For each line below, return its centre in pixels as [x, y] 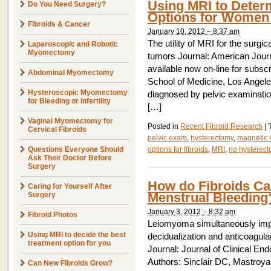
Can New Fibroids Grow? [70, 263]
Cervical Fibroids [57, 129]
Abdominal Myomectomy [71, 73]
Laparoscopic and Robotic [73, 44]
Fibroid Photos [53, 215]
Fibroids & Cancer [59, 24]
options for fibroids [178, 149]
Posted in [164, 126]
